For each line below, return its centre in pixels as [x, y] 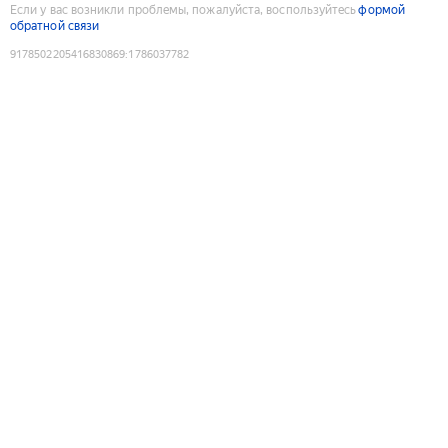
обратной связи [55, 25]
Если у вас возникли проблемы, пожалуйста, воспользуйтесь [183, 9]
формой [381, 9]
